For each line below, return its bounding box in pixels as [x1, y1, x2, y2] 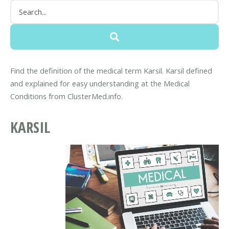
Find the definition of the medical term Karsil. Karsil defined [10, 65, 212, 76]
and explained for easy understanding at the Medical [10, 78, 190, 88]
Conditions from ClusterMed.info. [10, 90, 123, 101]
